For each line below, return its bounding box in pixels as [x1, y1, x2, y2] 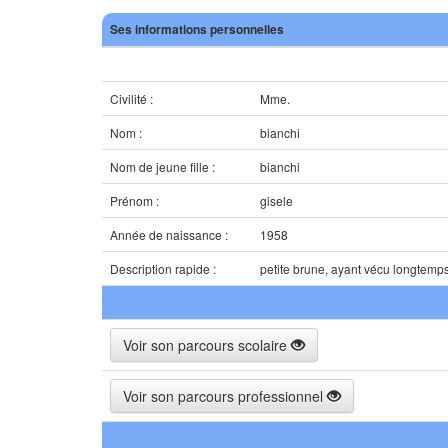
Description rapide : [110, 260, 216, 277]
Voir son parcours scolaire [123, 335, 291, 355]
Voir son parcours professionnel [123, 386, 327, 406]
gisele [260, 192, 293, 209]
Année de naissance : [110, 226, 228, 243]
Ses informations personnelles [110, 20, 284, 38]
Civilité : [110, 90, 153, 107]
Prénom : [110, 192, 159, 209]
